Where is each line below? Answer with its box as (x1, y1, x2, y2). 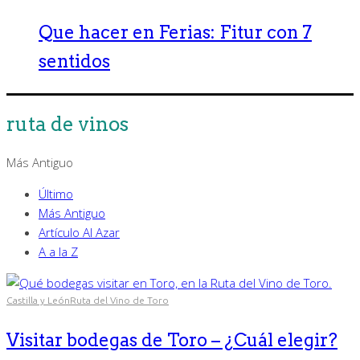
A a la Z (39, 243, 78, 260)
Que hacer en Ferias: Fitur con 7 (39, 22, 312, 43)
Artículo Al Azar (39, 224, 120, 241)
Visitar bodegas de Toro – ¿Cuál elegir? (6, 329, 337, 351)
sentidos (39, 51, 110, 72)
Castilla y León (6, 295, 70, 306)
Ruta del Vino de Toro (70, 295, 169, 306)
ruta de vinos (6, 112, 129, 137)
